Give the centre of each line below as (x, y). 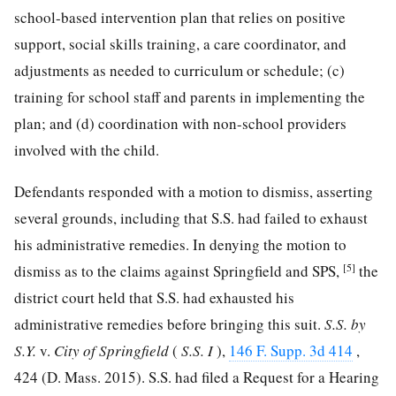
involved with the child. (87, 150)
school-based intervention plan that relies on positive (180, 18)
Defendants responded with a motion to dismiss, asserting (194, 192)
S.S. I (199, 351)
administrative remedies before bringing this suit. (169, 324)
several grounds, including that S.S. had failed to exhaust (191, 218)
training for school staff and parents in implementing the (190, 97)
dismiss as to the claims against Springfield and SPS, (179, 271)
